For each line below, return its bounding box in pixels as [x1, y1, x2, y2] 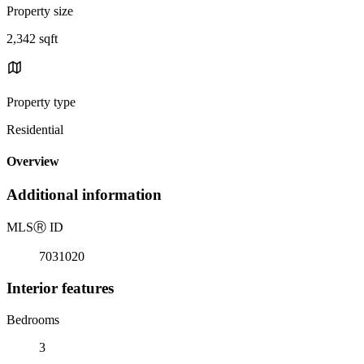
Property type [6, 94, 76, 109]
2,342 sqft [6, 31, 58, 45]
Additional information [6, 186, 162, 204]
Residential [6, 122, 63, 136]
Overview [6, 154, 59, 169]
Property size [6, 3, 73, 18]
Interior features [6, 279, 114, 297]
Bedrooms [6, 312, 59, 327]
